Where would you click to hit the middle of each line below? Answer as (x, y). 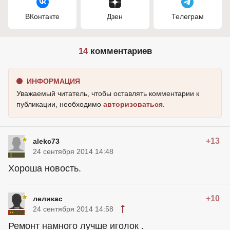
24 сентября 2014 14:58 (73, 209)
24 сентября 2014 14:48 (73, 151)
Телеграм (187, 16)
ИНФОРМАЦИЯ (53, 81)
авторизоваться (133, 104)
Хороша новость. (45, 168)
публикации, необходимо (60, 104)
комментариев (120, 51)
